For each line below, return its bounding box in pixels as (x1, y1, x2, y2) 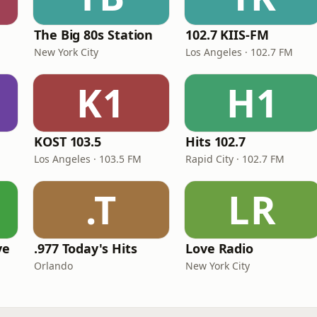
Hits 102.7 (185, 133, 246, 150)
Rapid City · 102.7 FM (185, 152, 284, 166)
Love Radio (185, 240, 254, 257)
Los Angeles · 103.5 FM (34, 152, 142, 166)
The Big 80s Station (34, 26, 154, 43)
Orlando (34, 259, 73, 272)
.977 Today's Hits (34, 240, 137, 257)
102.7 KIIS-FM (185, 26, 269, 43)
